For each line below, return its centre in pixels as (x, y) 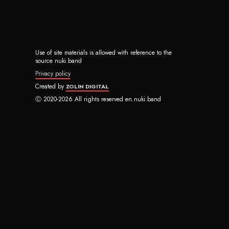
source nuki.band (59, 61)
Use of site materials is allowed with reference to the (104, 53)
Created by (51, 86)
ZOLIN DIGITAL (87, 86)
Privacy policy (53, 74)
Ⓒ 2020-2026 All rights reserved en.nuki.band (98, 99)
